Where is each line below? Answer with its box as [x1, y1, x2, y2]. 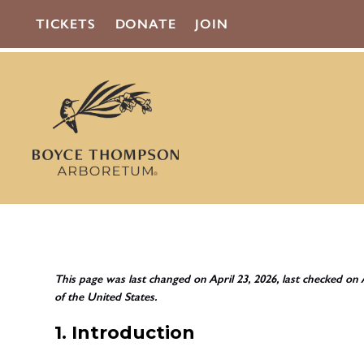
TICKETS [36, 16, 96, 32]
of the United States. [54, 289, 158, 304]
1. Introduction [54, 321, 196, 344]
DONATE [115, 16, 176, 32]
